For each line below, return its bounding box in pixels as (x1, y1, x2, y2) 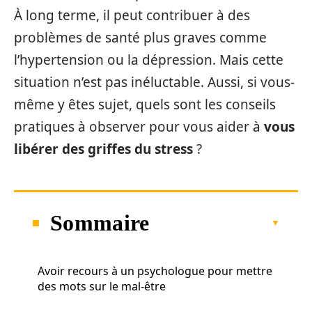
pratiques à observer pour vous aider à (14, 118, 264, 136)
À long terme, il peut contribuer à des (14, 6, 250, 24)
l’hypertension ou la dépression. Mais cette (14, 51, 283, 69)
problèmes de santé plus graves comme (14, 29, 267, 47)
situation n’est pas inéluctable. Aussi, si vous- (14, 73, 295, 91)
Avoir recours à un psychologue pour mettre (38, 263, 272, 279)
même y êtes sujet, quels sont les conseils (14, 95, 276, 114)
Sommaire (50, 210, 150, 235)
